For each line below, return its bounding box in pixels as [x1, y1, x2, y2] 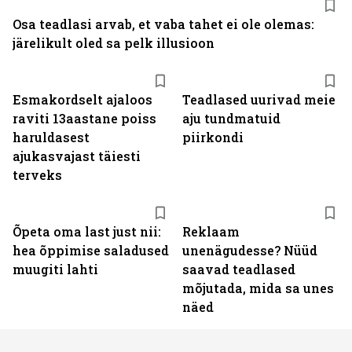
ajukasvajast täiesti [13, 148, 141, 164]
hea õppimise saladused [13, 242, 169, 258]
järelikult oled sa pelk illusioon [13, 35, 214, 51]
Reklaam [182, 223, 240, 240]
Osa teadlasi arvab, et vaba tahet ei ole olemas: [13, 16, 314, 32]
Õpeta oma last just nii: [13, 223, 161, 240]
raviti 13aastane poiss [13, 110, 156, 126]
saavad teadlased [182, 261, 295, 277]
